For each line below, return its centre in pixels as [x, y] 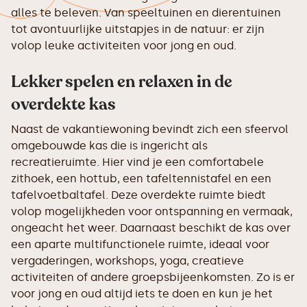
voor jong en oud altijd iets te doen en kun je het [142, 294]
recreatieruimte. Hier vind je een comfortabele [137, 162]
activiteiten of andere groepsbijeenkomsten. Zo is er [153, 277]
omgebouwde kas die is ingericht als [109, 146]
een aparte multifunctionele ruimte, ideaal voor [140, 244]
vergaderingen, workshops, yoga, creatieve [127, 261]
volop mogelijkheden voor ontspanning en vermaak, [152, 211]
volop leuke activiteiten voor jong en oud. [124, 46]
